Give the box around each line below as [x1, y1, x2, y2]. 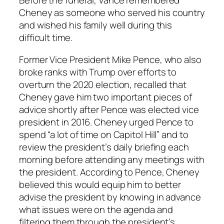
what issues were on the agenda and [19, 202, 173, 216]
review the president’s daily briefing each [19, 140, 189, 153]
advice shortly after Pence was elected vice [19, 102, 199, 116]
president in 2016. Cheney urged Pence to [19, 115, 193, 128]
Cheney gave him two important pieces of [19, 90, 192, 103]
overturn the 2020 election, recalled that [19, 77, 186, 91]
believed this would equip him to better [19, 177, 181, 191]
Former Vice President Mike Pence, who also [19, 52, 201, 66]
